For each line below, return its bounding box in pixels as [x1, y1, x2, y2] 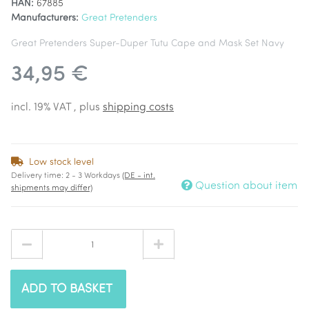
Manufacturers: [11, 13, 79, 23]
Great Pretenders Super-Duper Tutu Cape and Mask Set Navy [11, 39, 284, 49]
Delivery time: [11, 172, 66, 180]
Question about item [195, 181, 297, 192]
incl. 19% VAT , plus [11, 102, 103, 113]
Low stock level [29, 157, 94, 168]
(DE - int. [122, 172, 155, 180]
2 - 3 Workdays [66, 172, 122, 180]
